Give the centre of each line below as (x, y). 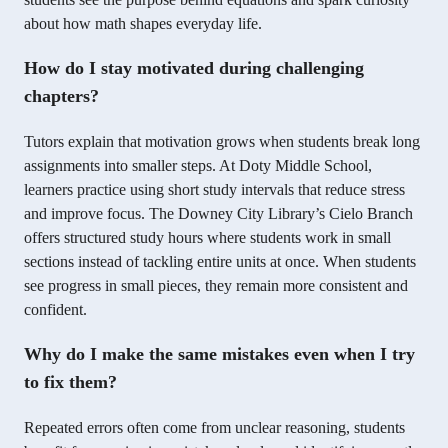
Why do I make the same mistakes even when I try (219, 354)
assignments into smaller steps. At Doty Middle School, (198, 166)
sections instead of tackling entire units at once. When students (220, 262)
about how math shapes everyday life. (143, 24)
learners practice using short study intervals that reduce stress (214, 190)
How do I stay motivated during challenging (194, 68)
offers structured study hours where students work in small (207, 238)
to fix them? (70, 382)
